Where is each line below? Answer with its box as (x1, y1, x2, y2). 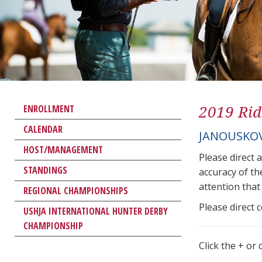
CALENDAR (23, 122, 63, 136)
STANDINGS (23, 163, 67, 177)
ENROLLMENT (23, 102, 74, 115)
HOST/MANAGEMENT (23, 143, 103, 156)
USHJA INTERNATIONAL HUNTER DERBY (23, 204, 168, 218)
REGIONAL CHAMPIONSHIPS (23, 184, 128, 197)
